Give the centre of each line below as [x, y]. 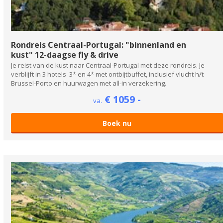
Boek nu [117, 123]
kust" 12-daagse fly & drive [65, 55]
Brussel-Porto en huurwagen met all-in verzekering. [89, 83]
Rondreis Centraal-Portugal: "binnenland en [99, 45]
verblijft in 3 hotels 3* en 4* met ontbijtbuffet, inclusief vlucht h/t [107, 74]
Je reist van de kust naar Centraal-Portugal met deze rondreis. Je [108, 65]
